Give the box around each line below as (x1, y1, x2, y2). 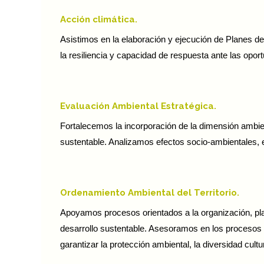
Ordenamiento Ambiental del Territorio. (60, 187, 239, 199)
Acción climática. (60, 14, 137, 25)
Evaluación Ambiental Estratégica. (60, 101, 216, 112)
